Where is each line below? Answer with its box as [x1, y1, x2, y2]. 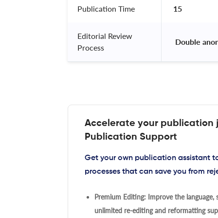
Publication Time [77, 3, 135, 13]
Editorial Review [77, 31, 132, 40]
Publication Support [85, 132, 177, 142]
